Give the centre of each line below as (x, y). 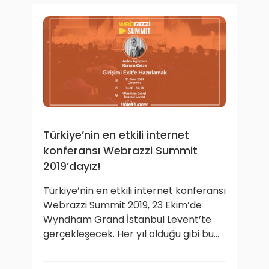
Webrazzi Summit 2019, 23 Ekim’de (122, 205)
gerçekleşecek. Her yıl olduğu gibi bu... (131, 234)
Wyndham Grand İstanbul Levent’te (127, 219)
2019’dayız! (72, 166)
